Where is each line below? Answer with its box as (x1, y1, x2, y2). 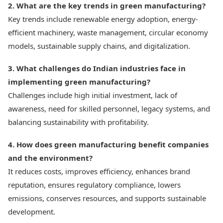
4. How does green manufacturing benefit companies (8, 139, 209, 149)
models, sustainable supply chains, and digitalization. (8, 41, 190, 51)
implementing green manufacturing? (8, 77, 150, 87)
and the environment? (8, 153, 93, 163)
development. (8, 207, 55, 217)
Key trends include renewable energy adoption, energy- (8, 14, 198, 24)
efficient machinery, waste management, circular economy (8, 27, 208, 37)
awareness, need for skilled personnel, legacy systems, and (8, 104, 210, 113)
